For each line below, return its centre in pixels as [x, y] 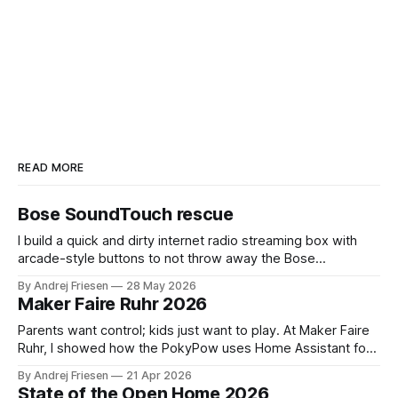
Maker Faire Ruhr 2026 [113, 304]
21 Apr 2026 [159, 376]
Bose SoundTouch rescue [126, 215]
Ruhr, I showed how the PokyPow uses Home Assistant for [194, 349]
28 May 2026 [161, 286]
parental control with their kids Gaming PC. [145, 366]
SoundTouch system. [82, 277]
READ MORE [51, 168]
